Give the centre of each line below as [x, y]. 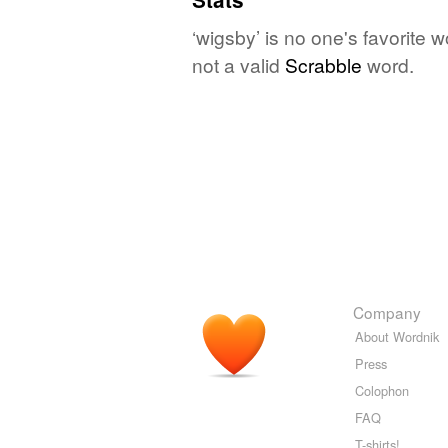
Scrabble [323, 64]
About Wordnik [397, 336]
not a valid [238, 64]
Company [387, 311]
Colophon [382, 390]
